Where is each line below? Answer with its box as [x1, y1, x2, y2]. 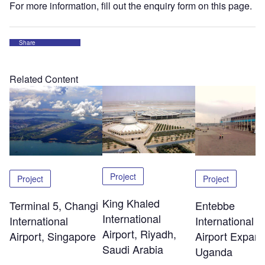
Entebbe [195, 197, 235, 213]
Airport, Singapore [9, 228, 96, 244]
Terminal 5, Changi [9, 197, 98, 213]
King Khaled [102, 195, 160, 211]
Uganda [195, 243, 232, 259]
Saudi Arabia [102, 241, 163, 257]
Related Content [9, 72, 78, 86]
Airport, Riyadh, [102, 226, 176, 242]
